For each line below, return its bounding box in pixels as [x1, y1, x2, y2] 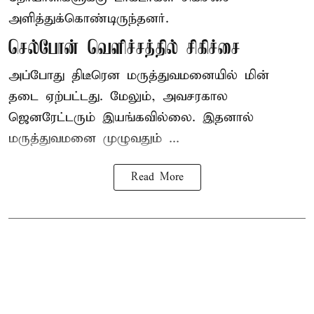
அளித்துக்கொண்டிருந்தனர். [8, 10, 169, 27]
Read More [130, 170, 184, 184]
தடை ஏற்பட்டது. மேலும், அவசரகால [8, 88, 228, 104]
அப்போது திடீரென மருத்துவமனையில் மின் [8, 67, 269, 83]
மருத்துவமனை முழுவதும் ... [8, 130, 179, 146]
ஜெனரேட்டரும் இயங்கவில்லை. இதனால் [8, 109, 254, 125]
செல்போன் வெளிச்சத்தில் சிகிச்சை [8, 37, 240, 60]
